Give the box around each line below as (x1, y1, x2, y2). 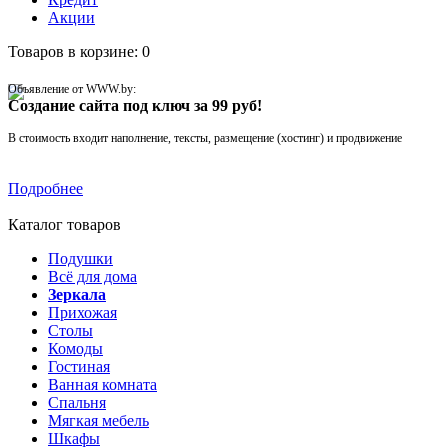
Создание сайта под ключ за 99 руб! (8, 96, 262, 114)
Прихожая (48, 303, 117, 321)
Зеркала (48, 285, 106, 303)
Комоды (48, 339, 103, 357)
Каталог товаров (8, 215, 121, 233)
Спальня (48, 393, 106, 411)
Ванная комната (48, 375, 157, 393)
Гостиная (48, 357, 110, 375)
